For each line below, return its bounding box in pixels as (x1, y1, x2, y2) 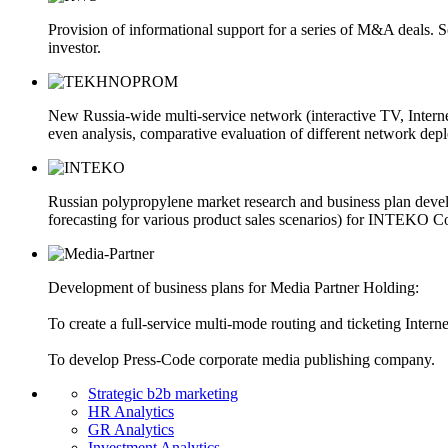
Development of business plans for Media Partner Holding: (48, 279, 419, 297)
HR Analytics (88, 403, 174, 421)
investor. (48, 39, 101, 57)
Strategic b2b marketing (88, 385, 238, 403)
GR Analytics (88, 421, 174, 439)
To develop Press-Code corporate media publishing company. (48, 351, 435, 369)
